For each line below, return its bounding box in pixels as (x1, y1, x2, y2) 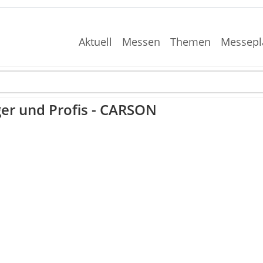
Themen (170, 35, 211, 49)
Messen (122, 35, 161, 49)
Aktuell (79, 35, 113, 49)
